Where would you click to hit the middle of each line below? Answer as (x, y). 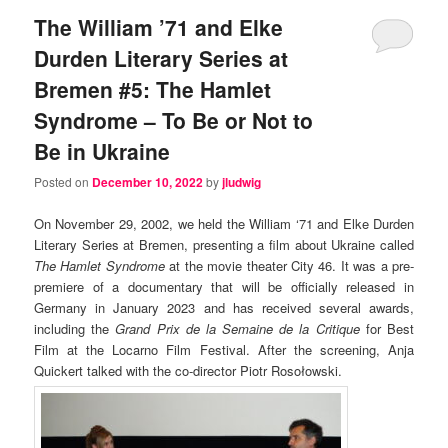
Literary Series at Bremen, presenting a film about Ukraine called (224, 244)
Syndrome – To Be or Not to (174, 120)
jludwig (242, 182)
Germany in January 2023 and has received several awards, (224, 307)
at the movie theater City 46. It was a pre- (289, 265)
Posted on (63, 182)
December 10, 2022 (148, 182)
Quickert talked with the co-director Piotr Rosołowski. (188, 370)
